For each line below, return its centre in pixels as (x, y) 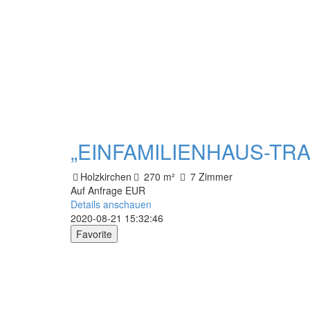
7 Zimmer (210, 176)
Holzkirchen (106, 176)
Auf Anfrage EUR (108, 190)
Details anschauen (111, 204)
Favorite (94, 234)
